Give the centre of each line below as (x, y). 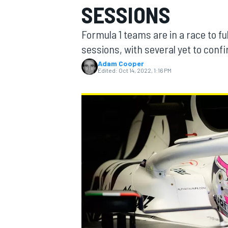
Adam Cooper (121, 63)
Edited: (108, 70)
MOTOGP (94, 69)
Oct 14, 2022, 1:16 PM (145, 70)
